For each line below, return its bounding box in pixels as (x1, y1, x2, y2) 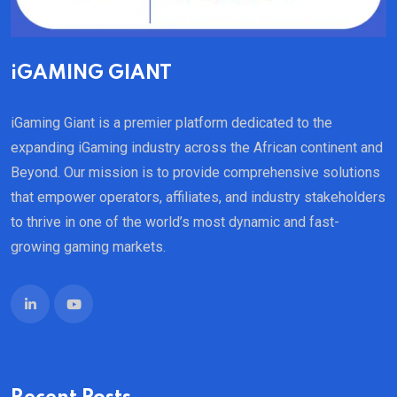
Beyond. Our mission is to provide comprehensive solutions (11, 164, 380, 182)
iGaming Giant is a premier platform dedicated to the (11, 114, 332, 132)
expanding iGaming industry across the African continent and (11, 139, 383, 157)
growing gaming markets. (11, 238, 166, 256)
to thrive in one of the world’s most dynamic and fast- (11, 214, 339, 231)
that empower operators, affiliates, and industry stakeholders (11, 189, 385, 206)
